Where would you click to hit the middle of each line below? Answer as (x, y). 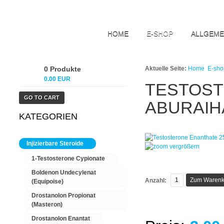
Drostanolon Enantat (61, 218)
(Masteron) (47, 204)
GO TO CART (42, 97)
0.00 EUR (57, 79)
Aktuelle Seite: (166, 68)
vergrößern (183, 146)
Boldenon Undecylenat (64, 172)
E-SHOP (160, 33)
